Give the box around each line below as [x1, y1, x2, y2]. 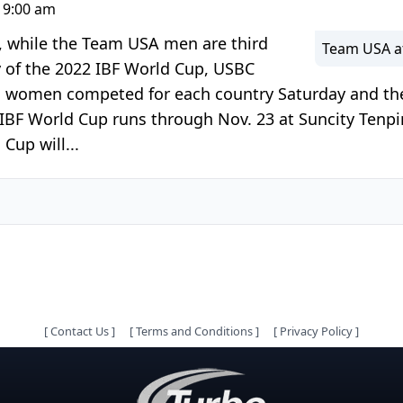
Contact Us [50, 323, 109, 339]
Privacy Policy [280, 323, 353, 339]
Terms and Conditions [136, 323, 253, 339]
